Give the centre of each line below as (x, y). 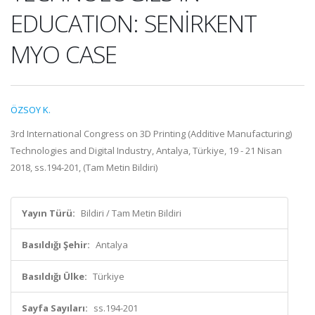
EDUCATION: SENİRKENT (134, 23)
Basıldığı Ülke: (54, 276)
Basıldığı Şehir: (56, 245)
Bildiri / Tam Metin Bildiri (131, 213)
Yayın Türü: (49, 213)
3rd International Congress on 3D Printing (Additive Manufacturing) (151, 134)
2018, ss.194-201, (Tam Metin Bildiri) (84, 167)
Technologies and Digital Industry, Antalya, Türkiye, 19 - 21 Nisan (146, 150)
